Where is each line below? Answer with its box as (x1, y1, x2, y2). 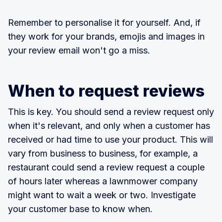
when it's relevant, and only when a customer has (8, 120, 210, 131)
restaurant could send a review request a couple (8, 162, 205, 173)
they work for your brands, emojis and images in (8, 31, 205, 42)
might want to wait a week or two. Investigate (8, 190, 196, 201)
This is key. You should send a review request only (8, 107, 214, 117)
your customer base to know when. (8, 204, 153, 215)
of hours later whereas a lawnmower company (8, 176, 198, 187)
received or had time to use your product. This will (8, 134, 213, 145)
